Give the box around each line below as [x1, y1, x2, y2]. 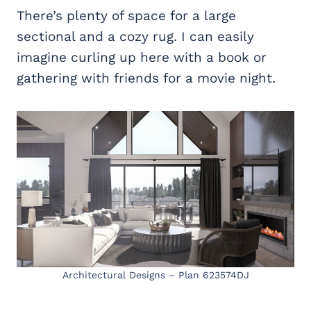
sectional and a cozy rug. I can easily [17, 28, 254, 45]
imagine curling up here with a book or [17, 49, 267, 66]
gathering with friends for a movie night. [17, 70, 276, 87]
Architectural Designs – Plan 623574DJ [62, 269, 249, 281]
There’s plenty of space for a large [17, 8, 236, 24]
